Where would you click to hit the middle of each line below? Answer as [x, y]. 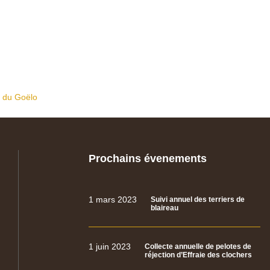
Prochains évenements [148, 158]
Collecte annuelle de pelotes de [198, 246]
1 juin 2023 [110, 246]
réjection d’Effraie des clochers [199, 255]
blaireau [165, 208]
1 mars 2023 [113, 199]
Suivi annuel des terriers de [198, 199]
